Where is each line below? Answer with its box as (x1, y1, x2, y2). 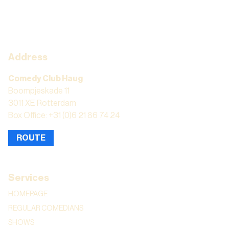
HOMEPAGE (8, 190, 48, 198)
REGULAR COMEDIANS (8, 204, 83, 212)
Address (8, 52, 48, 62)
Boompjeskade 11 (8, 86, 70, 95)
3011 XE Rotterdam (8, 99, 76, 107)
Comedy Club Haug (8, 74, 83, 83)
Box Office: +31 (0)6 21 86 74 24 (8, 111, 120, 120)
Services (8, 173, 49, 182)
